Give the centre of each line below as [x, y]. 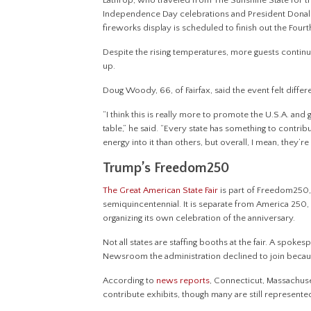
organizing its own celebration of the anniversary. [200, 218]
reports [195, 281]
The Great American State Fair [161, 191]
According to [130, 281]
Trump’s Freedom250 [166, 168]
